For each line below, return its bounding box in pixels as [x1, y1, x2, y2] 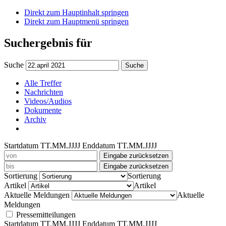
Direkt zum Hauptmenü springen [24, 17, 129, 26]
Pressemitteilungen [16, 210, 76, 219]
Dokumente [24, 105, 62, 115]
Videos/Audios [24, 96, 72, 105]
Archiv [24, 115, 46, 124]
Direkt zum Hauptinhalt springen [24, 8, 129, 17]
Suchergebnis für [4, 36, 92, 49]
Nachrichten [24, 87, 63, 96]
